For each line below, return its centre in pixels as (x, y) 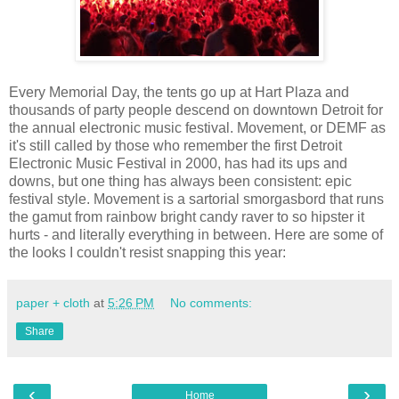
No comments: (212, 302)
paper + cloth (53, 302)
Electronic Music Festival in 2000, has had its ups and (178, 163)
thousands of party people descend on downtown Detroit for (196, 110)
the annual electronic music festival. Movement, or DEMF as (197, 127)
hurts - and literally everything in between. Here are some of (196, 234)
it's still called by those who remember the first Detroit (175, 145)
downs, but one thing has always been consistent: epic (180, 181)
